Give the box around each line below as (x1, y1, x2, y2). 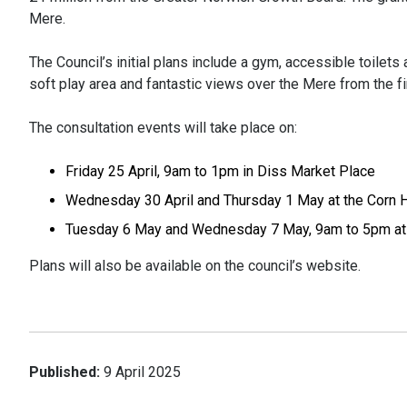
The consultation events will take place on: (29, 119, 297, 136)
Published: (29, 363, 100, 381)
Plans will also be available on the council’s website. (29, 257, 361, 274)
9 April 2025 (104, 363, 181, 381)
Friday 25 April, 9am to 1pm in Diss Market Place (65, 163, 375, 180)
